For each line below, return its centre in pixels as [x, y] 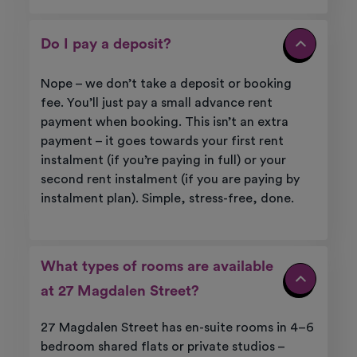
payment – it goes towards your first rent [162, 141]
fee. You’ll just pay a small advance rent [156, 103]
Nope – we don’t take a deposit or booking [166, 84]
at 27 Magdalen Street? [120, 292]
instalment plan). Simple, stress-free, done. [169, 199]
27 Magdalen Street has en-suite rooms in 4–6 [177, 328]
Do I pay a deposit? [106, 44]
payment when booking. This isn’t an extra [164, 122]
